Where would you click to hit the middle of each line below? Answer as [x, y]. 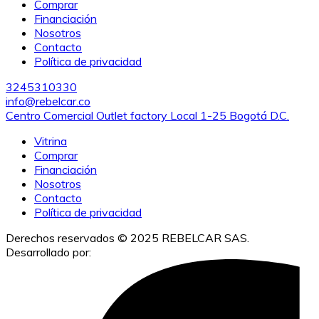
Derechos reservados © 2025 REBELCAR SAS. [127, 237]
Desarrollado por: [50, 252]
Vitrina [51, 141]
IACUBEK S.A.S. [135, 252]
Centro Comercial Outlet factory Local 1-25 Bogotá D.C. [147, 115]
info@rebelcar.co [48, 101]
